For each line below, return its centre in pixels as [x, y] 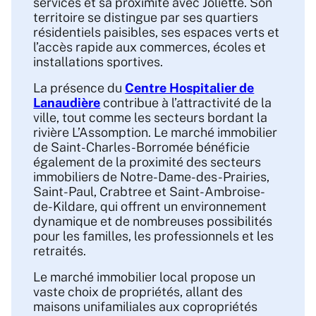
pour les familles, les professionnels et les [154, 236]
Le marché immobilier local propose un [145, 277]
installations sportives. [98, 62]
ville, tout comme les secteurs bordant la [151, 118]
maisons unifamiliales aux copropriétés [146, 307]
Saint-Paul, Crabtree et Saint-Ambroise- [150, 192]
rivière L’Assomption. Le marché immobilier [156, 133]
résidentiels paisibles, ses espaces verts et [157, 32]
